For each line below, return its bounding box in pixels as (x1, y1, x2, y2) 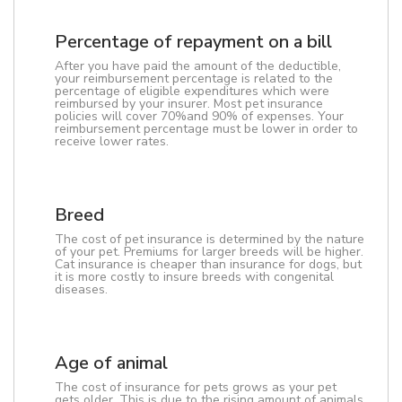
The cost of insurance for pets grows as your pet (55, 379, 336, 396)
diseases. (55, 281, 108, 298)
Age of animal (55, 351, 168, 375)
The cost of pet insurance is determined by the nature (55, 231, 364, 248)
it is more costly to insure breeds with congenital (55, 268, 334, 285)
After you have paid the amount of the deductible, (55, 57, 341, 74)
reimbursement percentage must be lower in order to (55, 120, 358, 137)
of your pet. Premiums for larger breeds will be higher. (55, 243, 363, 260)
